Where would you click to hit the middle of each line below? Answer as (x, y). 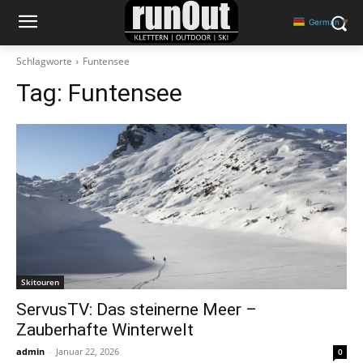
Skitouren (40, 282)
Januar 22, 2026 (88, 351)
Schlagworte (44, 61)
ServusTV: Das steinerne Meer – (137, 310)
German (324, 21)
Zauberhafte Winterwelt (105, 330)
